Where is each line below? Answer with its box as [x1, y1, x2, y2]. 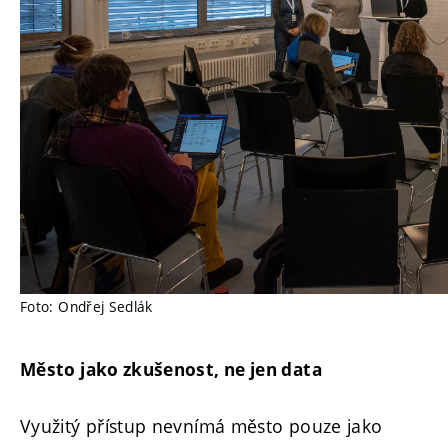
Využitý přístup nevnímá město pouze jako [20, 414, 383, 439]
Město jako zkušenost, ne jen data [20, 357, 322, 381]
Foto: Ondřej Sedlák [20, 297, 153, 316]
